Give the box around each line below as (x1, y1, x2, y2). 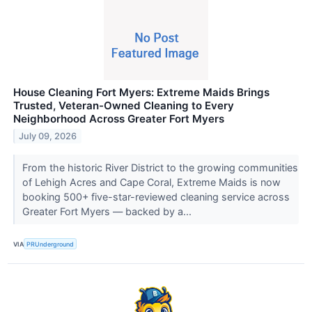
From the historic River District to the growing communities (22, 162, 298, 173)
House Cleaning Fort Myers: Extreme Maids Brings (13, 86, 270, 100)
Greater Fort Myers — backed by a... (22, 205, 194, 217)
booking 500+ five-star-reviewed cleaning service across (22, 191, 290, 203)
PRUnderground (26, 240, 75, 248)
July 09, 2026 (19, 130, 77, 141)
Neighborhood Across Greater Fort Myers (13, 112, 224, 126)
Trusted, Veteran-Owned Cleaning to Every (13, 99, 234, 113)
